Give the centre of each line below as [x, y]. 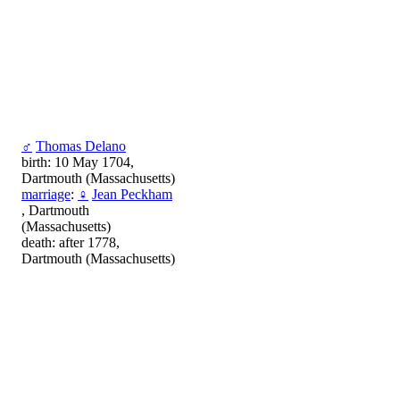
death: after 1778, [71, 242]
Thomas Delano [81, 146]
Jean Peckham [132, 194]
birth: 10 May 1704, [78, 162]
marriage [46, 194]
